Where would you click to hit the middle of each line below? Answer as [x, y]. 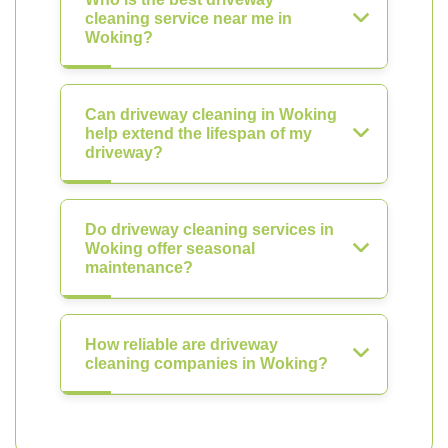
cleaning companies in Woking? [206, 363]
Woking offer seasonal [170, 248]
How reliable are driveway [181, 344]
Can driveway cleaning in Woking [211, 114]
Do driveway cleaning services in [209, 229]
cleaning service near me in [188, 18]
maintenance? [139, 267]
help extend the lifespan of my [198, 133]
